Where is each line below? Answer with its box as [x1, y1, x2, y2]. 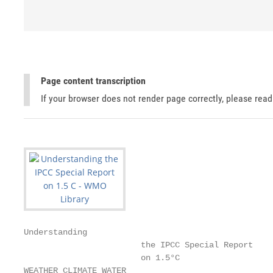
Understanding [24, 227, 87, 237]
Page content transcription [41, 75, 146, 87]
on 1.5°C [24, 253, 180, 263]
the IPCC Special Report [24, 240, 253, 250]
